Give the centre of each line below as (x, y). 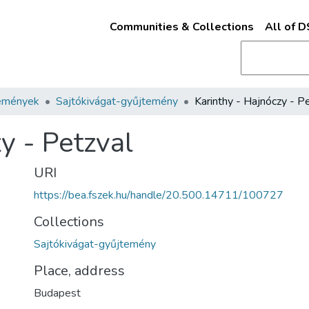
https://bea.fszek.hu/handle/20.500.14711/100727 (159, 195)
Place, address (79, 271)
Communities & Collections (181, 27)
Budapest (57, 293)
